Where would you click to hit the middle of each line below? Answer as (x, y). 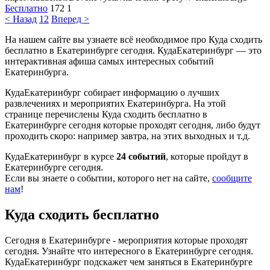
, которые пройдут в (207, 156)
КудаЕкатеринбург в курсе (61, 156)
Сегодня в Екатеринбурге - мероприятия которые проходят (126, 240)
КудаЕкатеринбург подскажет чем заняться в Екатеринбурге (129, 262)
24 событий (141, 156)
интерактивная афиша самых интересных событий (109, 61)
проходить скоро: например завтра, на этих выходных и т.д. (127, 136)
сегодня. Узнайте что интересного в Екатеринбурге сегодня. (129, 251)
